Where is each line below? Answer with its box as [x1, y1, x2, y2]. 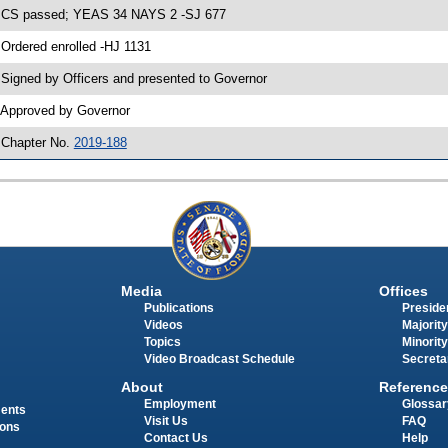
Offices [378, 282, 428, 299]
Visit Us [143, 415, 188, 427]
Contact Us [143, 432, 208, 444]
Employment [143, 398, 216, 410]
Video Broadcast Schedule [143, 352, 295, 365]
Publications [143, 301, 214, 314]
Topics [143, 335, 181, 348]
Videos [143, 318, 183, 331]
